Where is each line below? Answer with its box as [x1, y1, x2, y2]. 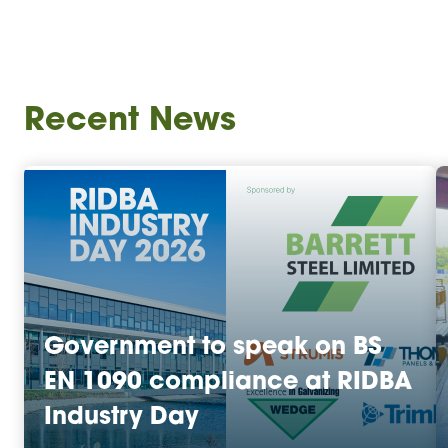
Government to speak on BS [44, 336, 382, 360]
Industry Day [44, 406, 199, 430]
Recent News [24, 106, 236, 138]
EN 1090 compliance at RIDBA [44, 371, 412, 395]
